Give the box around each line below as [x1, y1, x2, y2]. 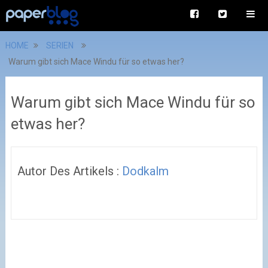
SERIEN [45, 41, 74, 50]
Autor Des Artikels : [17, 164, 122, 178]
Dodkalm [121, 164, 169, 178]
